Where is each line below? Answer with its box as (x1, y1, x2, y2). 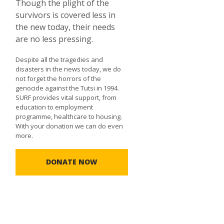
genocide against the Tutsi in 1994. (15, 83, 119, 93)
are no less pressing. (15, 33, 93, 45)
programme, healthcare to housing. (15, 112, 122, 121)
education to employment (15, 102, 93, 112)
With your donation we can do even (15, 121, 123, 131)
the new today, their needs (15, 21, 115, 33)
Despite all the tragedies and (15, 55, 103, 64)
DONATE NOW (46, 157, 98, 167)
